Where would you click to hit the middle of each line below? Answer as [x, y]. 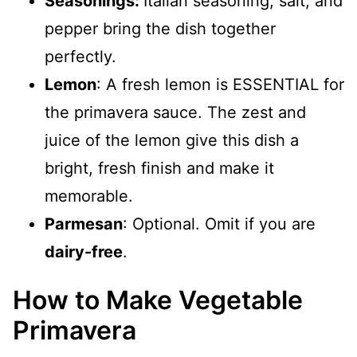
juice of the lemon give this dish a [172, 140]
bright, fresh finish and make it [159, 168]
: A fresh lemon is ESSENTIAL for [220, 84]
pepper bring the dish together [160, 29]
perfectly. [80, 57]
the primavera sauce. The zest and [175, 112]
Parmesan [84, 224]
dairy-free [84, 252]
